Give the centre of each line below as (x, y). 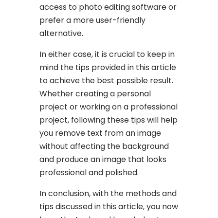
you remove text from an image (100, 133)
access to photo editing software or (108, 7)
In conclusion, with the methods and (108, 193)
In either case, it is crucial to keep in (107, 54)
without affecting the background (104, 146)
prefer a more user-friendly (93, 20)
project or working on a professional (109, 107)
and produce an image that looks (103, 159)
